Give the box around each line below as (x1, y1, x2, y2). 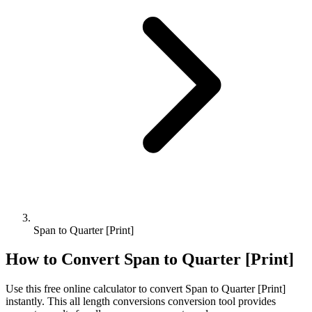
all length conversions (70, 295, 165, 308)
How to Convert (6, 250, 124, 269)
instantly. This (6, 295, 70, 308)
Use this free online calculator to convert (6, 283, 185, 295)
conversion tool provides (165, 295, 276, 308)
